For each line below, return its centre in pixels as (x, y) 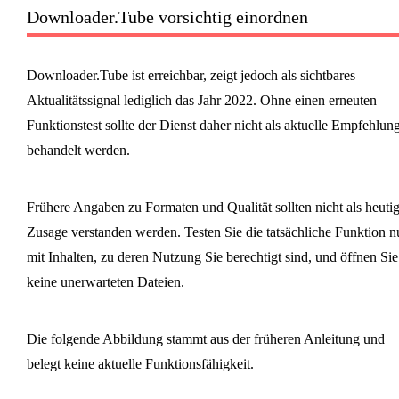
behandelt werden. (78, 150)
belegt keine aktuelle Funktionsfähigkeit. (140, 363)
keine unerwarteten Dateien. (105, 281)
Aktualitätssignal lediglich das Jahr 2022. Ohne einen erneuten (201, 100)
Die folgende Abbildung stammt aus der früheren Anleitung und (205, 338)
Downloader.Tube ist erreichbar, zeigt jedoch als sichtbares (191, 75)
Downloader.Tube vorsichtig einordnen (167, 16)
